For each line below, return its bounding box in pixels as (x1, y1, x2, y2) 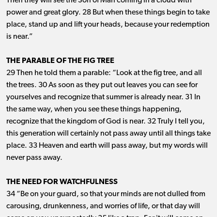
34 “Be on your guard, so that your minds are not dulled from (6, 190, 205, 199)
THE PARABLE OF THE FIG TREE (6, 57, 114, 65)
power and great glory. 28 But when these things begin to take (6, 9, 210, 17)
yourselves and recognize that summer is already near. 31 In (6, 93, 201, 102)
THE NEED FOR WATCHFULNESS (6, 178, 118, 186)
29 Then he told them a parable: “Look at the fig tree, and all (6, 69, 202, 77)
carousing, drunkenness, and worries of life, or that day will (6, 202, 200, 211)
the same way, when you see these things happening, (6, 106, 182, 114)
